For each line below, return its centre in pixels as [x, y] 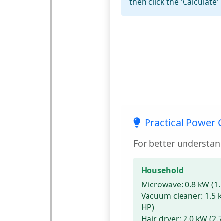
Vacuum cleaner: [172, 196]
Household [162, 170]
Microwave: [162, 185]
